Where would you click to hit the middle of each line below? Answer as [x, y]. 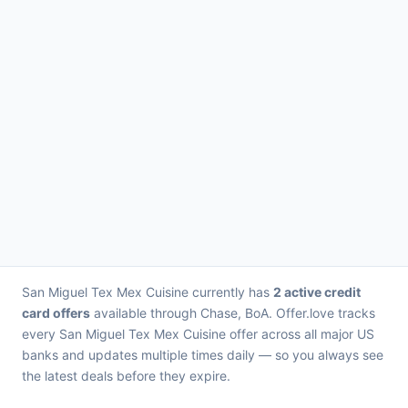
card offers [56, 313]
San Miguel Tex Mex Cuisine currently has [148, 292]
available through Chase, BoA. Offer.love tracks [233, 313]
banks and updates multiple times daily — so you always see [203, 355]
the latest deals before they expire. [126, 376]
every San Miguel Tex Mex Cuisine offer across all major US [198, 334]
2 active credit [317, 292]
